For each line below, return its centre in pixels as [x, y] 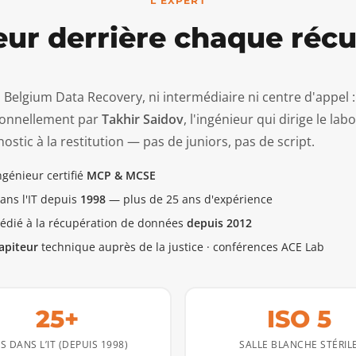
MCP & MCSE [121, 175]
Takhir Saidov [143, 119]
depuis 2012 [219, 223]
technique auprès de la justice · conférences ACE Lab [181, 247]
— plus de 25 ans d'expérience [189, 199]
